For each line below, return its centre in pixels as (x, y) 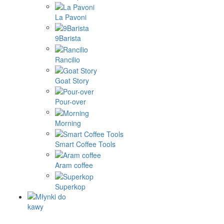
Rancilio (67, 59)
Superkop (70, 186)
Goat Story (72, 80)
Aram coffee (74, 165)
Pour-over (70, 102)
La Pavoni (71, 17)
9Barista (68, 38)
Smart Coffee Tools (85, 144)
